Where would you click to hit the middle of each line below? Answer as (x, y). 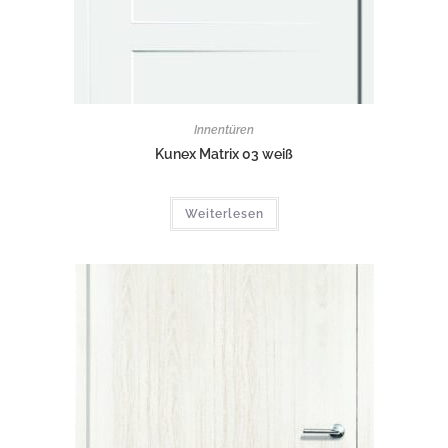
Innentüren (224, 130)
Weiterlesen (224, 214)
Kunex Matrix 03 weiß (224, 154)
